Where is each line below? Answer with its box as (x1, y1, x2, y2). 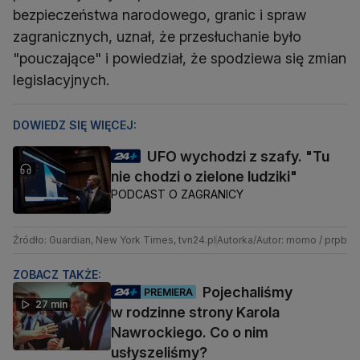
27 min (35, 298, 67, 311)
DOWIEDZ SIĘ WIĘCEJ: (13, 118, 137, 133)
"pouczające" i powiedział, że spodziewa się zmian (13, 50, 346, 67)
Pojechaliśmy (202, 284, 292, 301)
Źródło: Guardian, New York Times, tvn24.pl (13, 234, 216, 247)
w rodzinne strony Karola (111, 304, 280, 321)
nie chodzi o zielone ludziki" (111, 168, 297, 186)
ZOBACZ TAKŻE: (13, 268, 101, 282)
